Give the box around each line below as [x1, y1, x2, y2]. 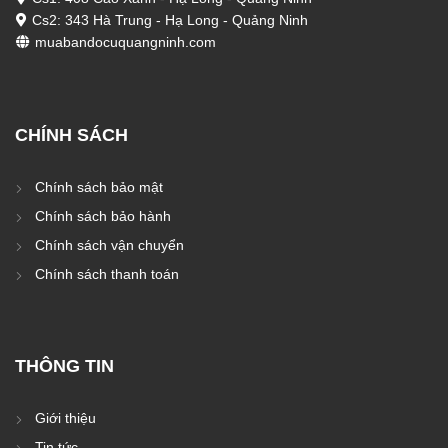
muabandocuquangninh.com [31, 33, 216, 50]
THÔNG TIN [15, 355, 114, 376]
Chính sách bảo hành [35, 207, 171, 224]
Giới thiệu [35, 409, 96, 426]
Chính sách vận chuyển [35, 236, 184, 253]
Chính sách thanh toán [35, 265, 179, 282]
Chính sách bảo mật [35, 178, 163, 195]
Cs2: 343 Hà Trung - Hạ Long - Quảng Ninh [28, 11, 308, 28]
